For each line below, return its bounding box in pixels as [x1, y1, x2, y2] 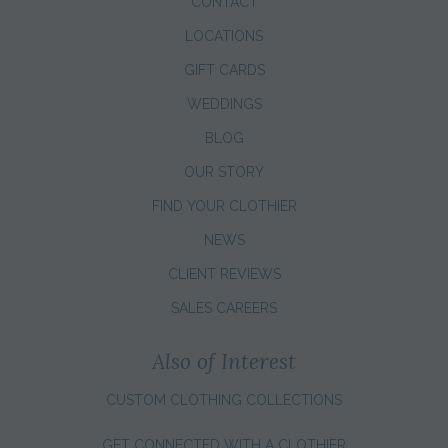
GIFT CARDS [183, 62, 265, 79]
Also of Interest [152, 348, 296, 376]
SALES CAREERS [171, 300, 277, 317]
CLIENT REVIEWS [167, 266, 281, 283]
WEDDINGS [186, 96, 262, 113]
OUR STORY [184, 164, 264, 181]
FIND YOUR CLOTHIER [151, 198, 297, 215]
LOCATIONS [185, 28, 263, 45]
